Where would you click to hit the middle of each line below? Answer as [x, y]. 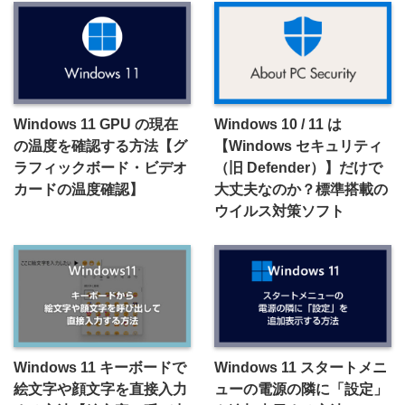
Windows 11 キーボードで [100, 367]
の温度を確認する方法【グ [100, 146]
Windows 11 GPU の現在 [96, 124]
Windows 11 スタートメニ [300, 367]
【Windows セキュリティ [298, 146]
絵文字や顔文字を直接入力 [100, 389]
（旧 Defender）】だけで [298, 168]
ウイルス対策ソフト [279, 211]
